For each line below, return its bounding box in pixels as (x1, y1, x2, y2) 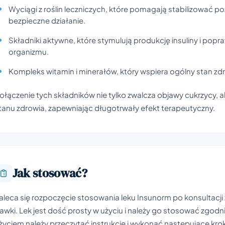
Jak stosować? (13, 164, 87, 181)
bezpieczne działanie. (9, 16, 85, 25)
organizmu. (9, 47, 49, 56)
